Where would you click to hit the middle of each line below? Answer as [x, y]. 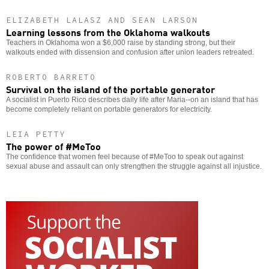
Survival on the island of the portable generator [110, 89]
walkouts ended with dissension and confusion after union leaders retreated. [130, 52]
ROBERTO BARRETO [51, 77]
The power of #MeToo [53, 146]
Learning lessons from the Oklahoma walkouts [108, 32]
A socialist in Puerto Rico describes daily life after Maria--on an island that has [132, 99]
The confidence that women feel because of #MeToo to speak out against [125, 156]
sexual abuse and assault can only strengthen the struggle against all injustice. [134, 166]
